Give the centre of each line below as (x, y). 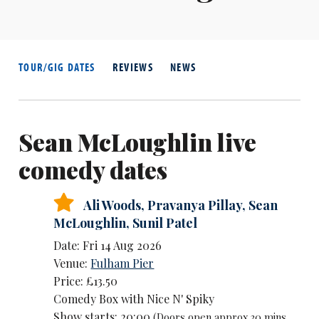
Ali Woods (113, 205)
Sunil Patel (165, 223)
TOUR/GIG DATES (57, 67)
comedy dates (93, 169)
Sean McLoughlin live (137, 141)
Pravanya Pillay (195, 205)
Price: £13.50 (86, 281)
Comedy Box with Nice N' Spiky (134, 299)
